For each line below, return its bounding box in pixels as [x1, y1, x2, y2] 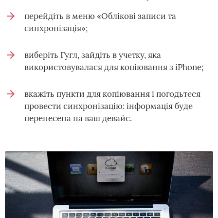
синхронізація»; [24, 22, 88, 34]
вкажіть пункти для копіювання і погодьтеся [24, 88, 200, 99]
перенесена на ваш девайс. [24, 112, 132, 124]
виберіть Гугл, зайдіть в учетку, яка [24, 49, 161, 60]
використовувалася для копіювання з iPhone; [24, 61, 203, 73]
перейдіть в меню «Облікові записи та [24, 10, 176, 21]
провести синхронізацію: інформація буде [24, 100, 193, 111]
